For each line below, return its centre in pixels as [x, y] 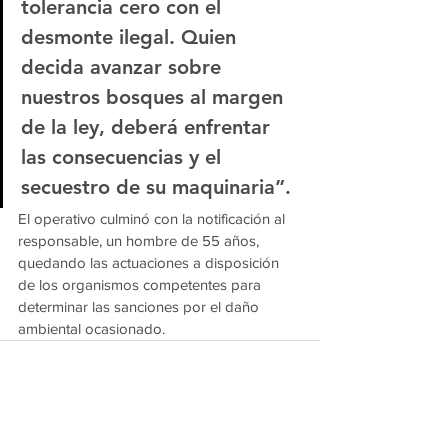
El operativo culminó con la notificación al [153, 219]
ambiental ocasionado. [91, 329]
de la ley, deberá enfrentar [148, 127]
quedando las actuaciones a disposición [150, 263]
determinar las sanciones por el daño [140, 307]
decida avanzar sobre [124, 67]
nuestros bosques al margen [155, 97]
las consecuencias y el [124, 157]
